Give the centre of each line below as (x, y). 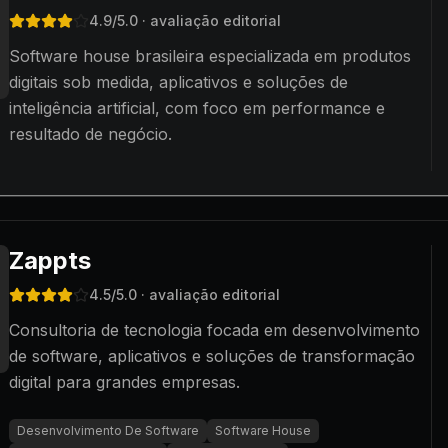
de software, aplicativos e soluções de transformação (212, 356)
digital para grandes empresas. (124, 382)
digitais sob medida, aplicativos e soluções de (178, 82)
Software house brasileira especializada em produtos (210, 56)
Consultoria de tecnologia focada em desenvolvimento (214, 330)
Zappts (50, 260)
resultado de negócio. (90, 134)
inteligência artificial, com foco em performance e (197, 108)
